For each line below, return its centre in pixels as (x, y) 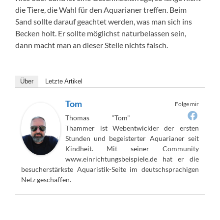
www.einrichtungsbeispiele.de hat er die (132, 159)
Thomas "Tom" (98, 117)
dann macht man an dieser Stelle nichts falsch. (92, 45)
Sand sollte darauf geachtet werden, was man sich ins (104, 21)
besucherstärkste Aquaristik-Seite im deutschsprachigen (110, 169)
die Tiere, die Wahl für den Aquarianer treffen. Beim (101, 9)
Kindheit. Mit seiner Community (132, 148)
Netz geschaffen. (46, 179)
